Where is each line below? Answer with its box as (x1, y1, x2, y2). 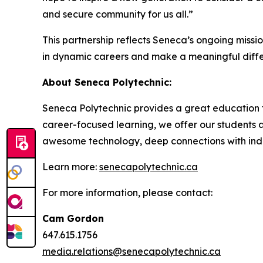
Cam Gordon (42, 212, 104, 224)
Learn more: (42, 160, 99, 173)
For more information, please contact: (42, 186, 213, 198)
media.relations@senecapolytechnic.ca (42, 245, 221, 257)
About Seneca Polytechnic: (42, 76, 171, 88)
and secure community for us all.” (42, 8, 195, 20)
